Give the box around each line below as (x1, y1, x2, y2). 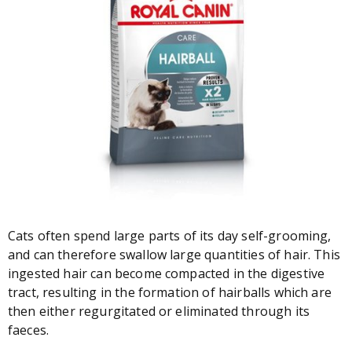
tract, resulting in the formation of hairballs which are (8, 284, 332, 301)
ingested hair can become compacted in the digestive (8, 265, 325, 282)
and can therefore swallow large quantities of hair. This (8, 246, 340, 263)
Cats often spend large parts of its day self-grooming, (8, 227, 332, 244)
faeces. (8, 321, 49, 339)
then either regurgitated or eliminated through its (8, 302, 310, 320)
